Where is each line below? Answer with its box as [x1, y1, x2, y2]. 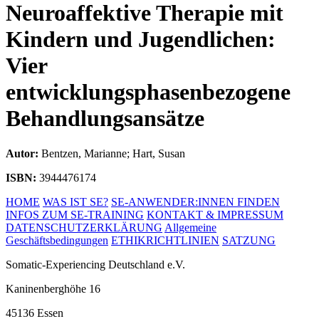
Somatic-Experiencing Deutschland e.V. [6, 258, 185, 271]
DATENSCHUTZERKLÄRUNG [6, 221, 162, 234]
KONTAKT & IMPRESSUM [147, 208, 283, 221]
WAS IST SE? [43, 195, 108, 208]
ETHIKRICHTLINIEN [111, 234, 219, 246]
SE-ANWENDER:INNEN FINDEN [111, 195, 280, 208]
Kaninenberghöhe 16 [6, 282, 100, 295]
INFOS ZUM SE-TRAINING [6, 208, 144, 221]
